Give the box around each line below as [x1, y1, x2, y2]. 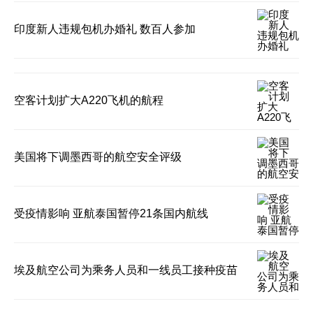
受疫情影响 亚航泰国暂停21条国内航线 [14, 207, 208, 219]
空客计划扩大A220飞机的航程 [14, 94, 163, 106]
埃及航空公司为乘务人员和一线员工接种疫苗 [14, 263, 238, 276]
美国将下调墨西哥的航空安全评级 [14, 150, 182, 163]
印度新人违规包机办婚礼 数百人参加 [14, 22, 196, 35]
